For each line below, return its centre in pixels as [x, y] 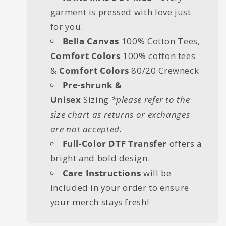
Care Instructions [103, 173]
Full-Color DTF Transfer [116, 144]
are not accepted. [86, 129]
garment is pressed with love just [121, 12]
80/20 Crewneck [164, 71]
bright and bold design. [100, 158]
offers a [185, 144]
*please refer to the [151, 100]
